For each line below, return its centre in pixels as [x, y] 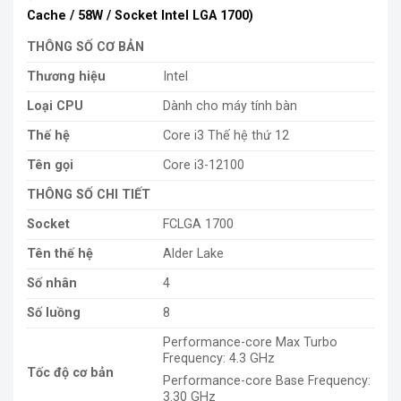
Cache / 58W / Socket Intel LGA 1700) [140, 15]
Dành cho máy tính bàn [230, 106]
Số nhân [52, 283]
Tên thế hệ [60, 253]
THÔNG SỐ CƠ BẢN [85, 47]
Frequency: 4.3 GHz [219, 358]
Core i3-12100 [204, 165]
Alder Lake [194, 253]
